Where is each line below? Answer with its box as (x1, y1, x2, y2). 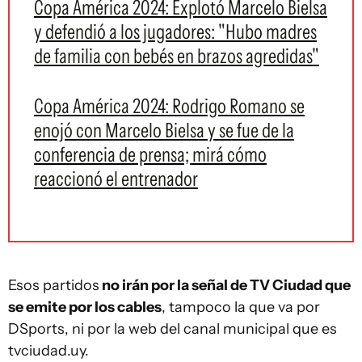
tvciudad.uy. (8, 342, 89, 360)
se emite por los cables (8, 298, 162, 316)
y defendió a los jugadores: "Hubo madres (34, 19, 317, 44)
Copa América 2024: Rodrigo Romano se (34, 94, 305, 118)
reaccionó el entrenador (34, 166, 198, 191)
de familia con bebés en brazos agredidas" (34, 44, 319, 68)
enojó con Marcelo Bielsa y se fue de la (34, 118, 294, 142)
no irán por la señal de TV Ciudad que (99, 276, 351, 294)
